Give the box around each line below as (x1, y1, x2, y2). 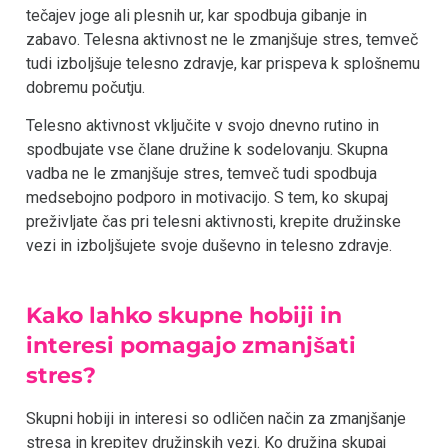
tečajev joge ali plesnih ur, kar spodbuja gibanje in (26, 5, 367, 25)
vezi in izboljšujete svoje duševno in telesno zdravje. (26, 236, 392, 256)
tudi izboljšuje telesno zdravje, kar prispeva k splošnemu (26, 53, 420, 73)
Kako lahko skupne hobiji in (26, 301, 343, 329)
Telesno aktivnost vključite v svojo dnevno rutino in (26, 116, 379, 136)
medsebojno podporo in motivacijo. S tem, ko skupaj (26, 188, 388, 208)
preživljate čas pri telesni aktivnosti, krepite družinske (26, 212, 401, 232)
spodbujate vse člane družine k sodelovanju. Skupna (26, 140, 388, 160)
